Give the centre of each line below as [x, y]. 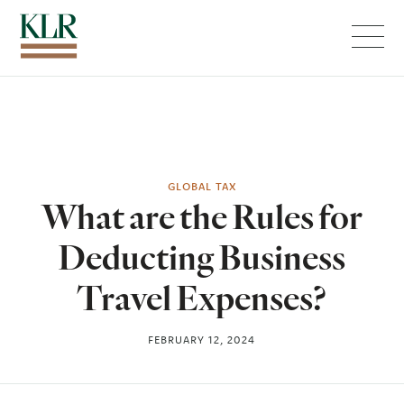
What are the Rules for [202, 216]
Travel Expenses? [202, 298]
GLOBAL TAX [202, 186]
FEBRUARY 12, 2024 [202, 340]
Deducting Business [202, 257]
